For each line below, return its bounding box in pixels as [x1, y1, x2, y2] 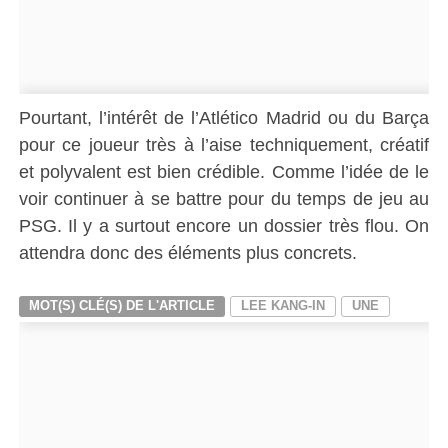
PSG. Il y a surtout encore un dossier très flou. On [18, 214, 430, 236]
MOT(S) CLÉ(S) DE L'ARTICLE [28, 297, 215, 313]
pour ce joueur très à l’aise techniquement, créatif [18, 133, 430, 155]
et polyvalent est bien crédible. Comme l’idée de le [18, 160, 430, 182]
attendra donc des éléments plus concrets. [18, 241, 357, 263]
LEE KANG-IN [240, 297, 325, 313]
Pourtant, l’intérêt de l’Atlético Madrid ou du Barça [18, 106, 430, 128]
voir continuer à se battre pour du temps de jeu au [18, 187, 430, 209]
